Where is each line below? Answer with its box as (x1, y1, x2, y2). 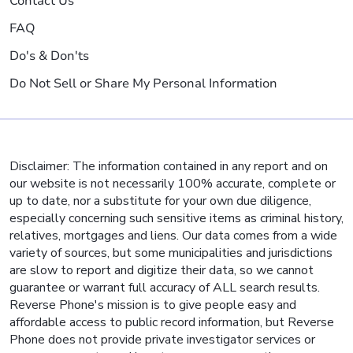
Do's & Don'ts (9, 47, 89, 65)
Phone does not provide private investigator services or (9, 331, 315, 348)
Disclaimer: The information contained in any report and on (9, 158, 328, 175)
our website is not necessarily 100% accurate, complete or (9, 175, 336, 192)
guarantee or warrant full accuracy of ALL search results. (9, 279, 320, 296)
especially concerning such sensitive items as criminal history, (9, 210, 344, 227)
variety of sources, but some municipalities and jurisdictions (9, 244, 333, 262)
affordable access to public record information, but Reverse (9, 314, 334, 331)
